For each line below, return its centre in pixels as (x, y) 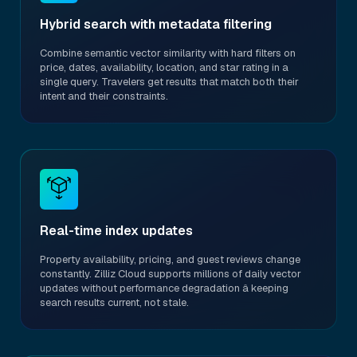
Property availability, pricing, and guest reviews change (170, 259)
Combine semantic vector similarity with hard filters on (168, 53)
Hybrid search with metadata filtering (156, 24)
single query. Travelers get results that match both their (169, 82)
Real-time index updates (116, 231)
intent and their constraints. (104, 96)
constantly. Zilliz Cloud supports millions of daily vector (171, 274)
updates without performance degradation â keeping (164, 288)
